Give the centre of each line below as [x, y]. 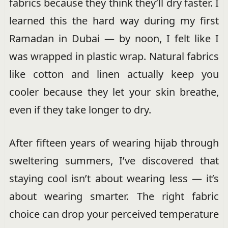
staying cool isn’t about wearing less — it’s [114, 178]
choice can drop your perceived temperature [114, 214]
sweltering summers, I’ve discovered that [114, 161]
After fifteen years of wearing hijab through [114, 143]
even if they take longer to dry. [80, 110]
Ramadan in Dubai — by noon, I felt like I [114, 38]
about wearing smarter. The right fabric [114, 196]
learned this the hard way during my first [114, 21]
